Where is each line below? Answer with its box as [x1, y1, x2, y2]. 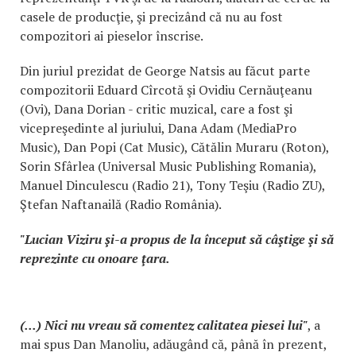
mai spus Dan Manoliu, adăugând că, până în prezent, [20, 335, 327, 353]
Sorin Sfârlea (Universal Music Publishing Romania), [20, 157, 316, 175]
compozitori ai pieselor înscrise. [20, 27, 203, 44]
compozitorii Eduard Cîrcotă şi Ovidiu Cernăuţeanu [20, 81, 312, 99]
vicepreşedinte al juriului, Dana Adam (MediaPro [20, 119, 296, 137]
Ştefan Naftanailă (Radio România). [20, 195, 222, 213]
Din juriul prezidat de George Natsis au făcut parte [20, 62, 310, 79]
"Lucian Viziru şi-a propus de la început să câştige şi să [20, 230, 334, 248]
